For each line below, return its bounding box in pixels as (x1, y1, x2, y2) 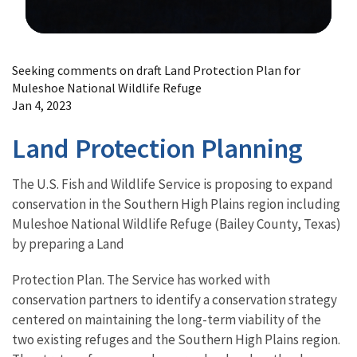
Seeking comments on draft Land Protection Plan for (12, 61, 300, 78)
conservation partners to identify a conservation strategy (12, 290, 337, 308)
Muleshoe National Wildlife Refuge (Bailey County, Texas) (12, 214, 341, 233)
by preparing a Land (12, 234, 124, 253)
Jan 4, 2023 (12, 96, 72, 113)
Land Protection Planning (12, 131, 303, 165)
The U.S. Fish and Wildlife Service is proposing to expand (12, 175, 333, 193)
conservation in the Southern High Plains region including (12, 194, 340, 213)
